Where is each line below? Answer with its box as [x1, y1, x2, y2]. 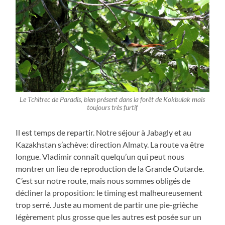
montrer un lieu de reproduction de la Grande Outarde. [16, 163, 204, 173]
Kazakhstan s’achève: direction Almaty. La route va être [16, 139, 204, 149]
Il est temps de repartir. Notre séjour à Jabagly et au [16, 127, 192, 137]
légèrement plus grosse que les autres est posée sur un [16, 211, 202, 221]
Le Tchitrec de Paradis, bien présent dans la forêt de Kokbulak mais [20, 95, 205, 103]
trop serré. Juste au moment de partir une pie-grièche [16, 199, 198, 209]
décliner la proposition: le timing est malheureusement [16, 187, 203, 197]
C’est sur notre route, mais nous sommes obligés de [16, 175, 191, 185]
